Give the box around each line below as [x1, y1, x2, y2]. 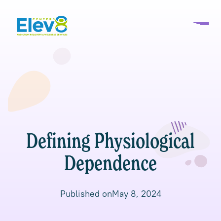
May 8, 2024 [111, 188, 161, 199]
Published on [60, 188, 112, 199]
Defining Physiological [26, 132, 195, 152]
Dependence [64, 154, 157, 175]
